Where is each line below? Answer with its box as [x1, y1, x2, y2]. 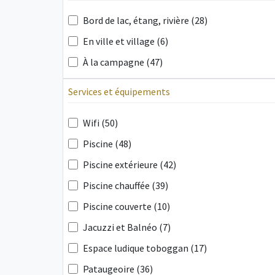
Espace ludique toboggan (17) [83, 242, 207, 254]
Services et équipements [68, 85, 170, 98]
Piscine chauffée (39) [83, 179, 168, 192]
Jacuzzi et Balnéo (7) [83, 221, 171, 233]
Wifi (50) [83, 117, 118, 129]
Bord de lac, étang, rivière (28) [83, 14, 207, 26]
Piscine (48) [83, 137, 131, 150]
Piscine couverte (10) [83, 200, 170, 212]
